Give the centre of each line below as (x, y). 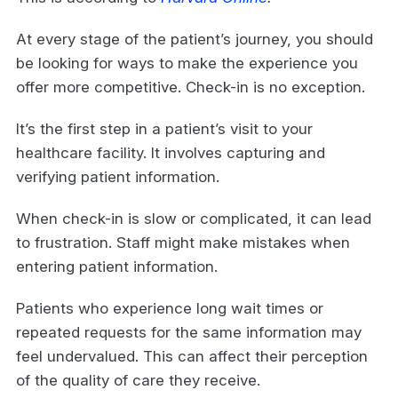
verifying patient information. (120, 176)
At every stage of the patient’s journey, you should (195, 39)
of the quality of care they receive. (140, 380)
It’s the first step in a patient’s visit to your (164, 128)
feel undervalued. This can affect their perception (192, 356)
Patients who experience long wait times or (170, 308)
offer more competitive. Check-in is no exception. (193, 87)
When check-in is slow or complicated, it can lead (194, 218)
